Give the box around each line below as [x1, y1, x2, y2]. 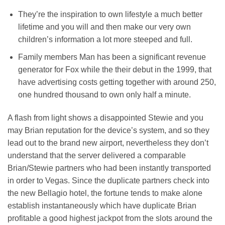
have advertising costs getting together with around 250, [18, 77, 216, 86]
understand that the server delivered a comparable [8, 151, 186, 160]
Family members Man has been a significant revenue [18, 52, 206, 61]
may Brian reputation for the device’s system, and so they [8, 126, 209, 135]
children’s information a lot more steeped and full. [18, 35, 192, 44]
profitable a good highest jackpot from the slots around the [8, 213, 212, 222]
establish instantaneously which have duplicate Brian [8, 201, 196, 210]
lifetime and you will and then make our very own [18, 23, 191, 32]
